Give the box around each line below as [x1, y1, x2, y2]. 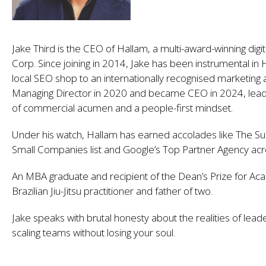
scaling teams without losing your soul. [12, 225, 175, 239]
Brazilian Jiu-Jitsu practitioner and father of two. [12, 183, 213, 198]
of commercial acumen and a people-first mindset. [12, 100, 233, 115]
